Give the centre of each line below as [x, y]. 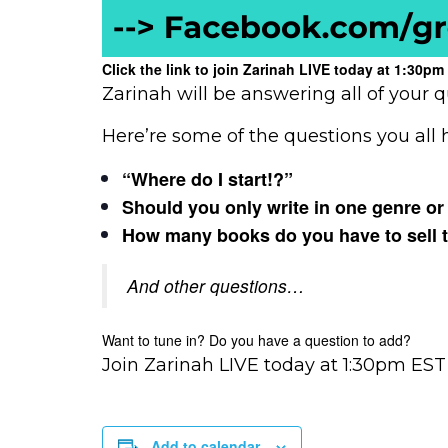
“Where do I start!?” [207, 178]
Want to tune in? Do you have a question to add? [256, 339]
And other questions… [216, 285]
